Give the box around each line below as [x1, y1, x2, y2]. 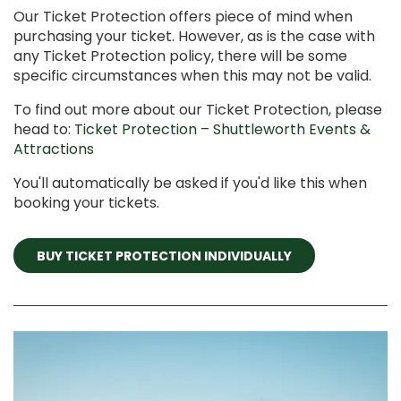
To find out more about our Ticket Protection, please [13, 98, 382, 120]
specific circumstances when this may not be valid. [13, 64, 371, 86]
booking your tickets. [13, 192, 163, 213]
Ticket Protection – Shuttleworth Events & [74, 118, 371, 140]
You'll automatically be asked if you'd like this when [13, 172, 367, 193]
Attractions [13, 138, 94, 159]
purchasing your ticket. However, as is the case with [13, 25, 375, 47]
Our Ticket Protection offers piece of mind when [13, 5, 353, 27]
